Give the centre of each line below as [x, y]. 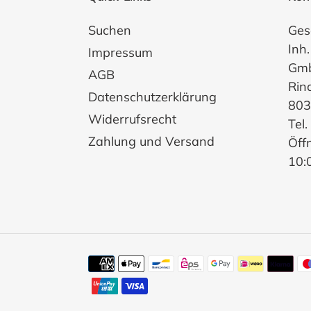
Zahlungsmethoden [144, 262]
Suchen [110, 30]
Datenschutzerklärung [152, 96]
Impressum [120, 52]
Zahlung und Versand [151, 141]
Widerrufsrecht [132, 119]
